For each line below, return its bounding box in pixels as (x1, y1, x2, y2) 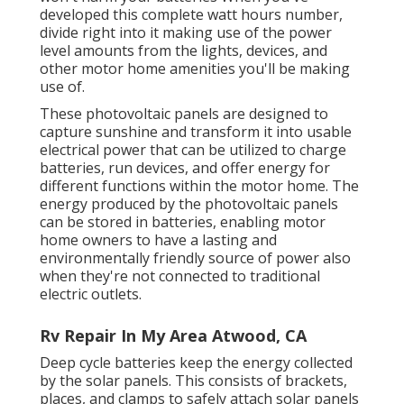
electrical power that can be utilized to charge (40, 140, 346, 161)
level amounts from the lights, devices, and (40, 41, 327, 61)
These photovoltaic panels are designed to (40, 104, 328, 124)
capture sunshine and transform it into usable (40, 122, 352, 142)
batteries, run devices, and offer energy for (40, 158, 330, 179)
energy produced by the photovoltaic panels (40, 194, 338, 215)
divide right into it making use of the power (40, 23, 332, 43)
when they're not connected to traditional (40, 266, 320, 287)
